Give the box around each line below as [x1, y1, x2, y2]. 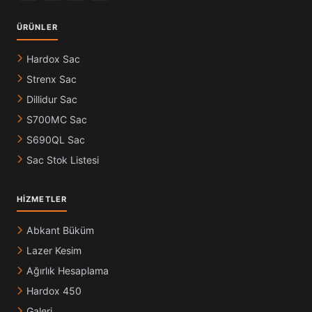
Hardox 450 [26, 285, 81, 297]
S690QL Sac [26, 133, 85, 146]
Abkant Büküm [26, 224, 94, 237]
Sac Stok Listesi [26, 153, 99, 166]
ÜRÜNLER [17, 22, 58, 32]
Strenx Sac [26, 72, 77, 85]
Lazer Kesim [26, 244, 81, 257]
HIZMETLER [17, 194, 68, 204]
